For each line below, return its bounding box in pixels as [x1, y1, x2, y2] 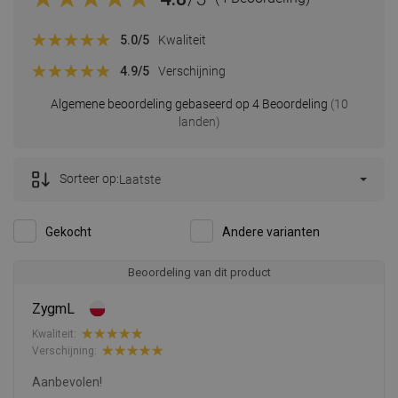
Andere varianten [222, 225, 320, 240]
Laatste [119, 172, 161, 187]
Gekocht [45, 225, 92, 240]
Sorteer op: [60, 171, 119, 187]
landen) [178, 115, 220, 130]
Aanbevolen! [32, 375, 102, 390]
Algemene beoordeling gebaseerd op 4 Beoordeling [50, 97, 328, 112]
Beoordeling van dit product [127, 266, 271, 280]
